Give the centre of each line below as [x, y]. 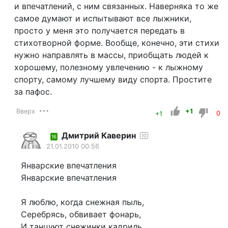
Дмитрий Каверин [98, 136]
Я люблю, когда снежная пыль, [82, 202]
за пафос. [35, 91]
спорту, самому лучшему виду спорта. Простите [113, 79]
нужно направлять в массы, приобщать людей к [111, 55]
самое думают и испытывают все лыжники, [103, 18]
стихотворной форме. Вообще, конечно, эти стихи [117, 42]
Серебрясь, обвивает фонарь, [81, 215]
